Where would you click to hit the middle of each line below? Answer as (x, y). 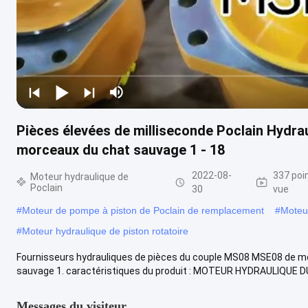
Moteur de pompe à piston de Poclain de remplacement (143, 210)
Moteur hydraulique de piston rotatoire (105, 231)
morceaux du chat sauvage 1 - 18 (121, 150)
